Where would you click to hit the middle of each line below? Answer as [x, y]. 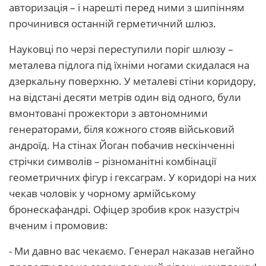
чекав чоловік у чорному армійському [102, 193]
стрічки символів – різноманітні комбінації [113, 161]
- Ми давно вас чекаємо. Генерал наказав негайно [132, 251]
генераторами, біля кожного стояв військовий [122, 129]
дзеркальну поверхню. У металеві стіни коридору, [132, 81]
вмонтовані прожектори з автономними [108, 113]
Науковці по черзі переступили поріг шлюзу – [121, 49]
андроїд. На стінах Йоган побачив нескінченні [122, 145]
